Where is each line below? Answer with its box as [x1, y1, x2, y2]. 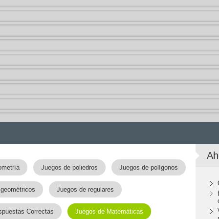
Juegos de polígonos [119, 164, 178, 171]
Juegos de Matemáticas [75, 208, 143, 215]
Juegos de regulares [57, 186, 114, 193]
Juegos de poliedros [41, 164, 98, 171]
